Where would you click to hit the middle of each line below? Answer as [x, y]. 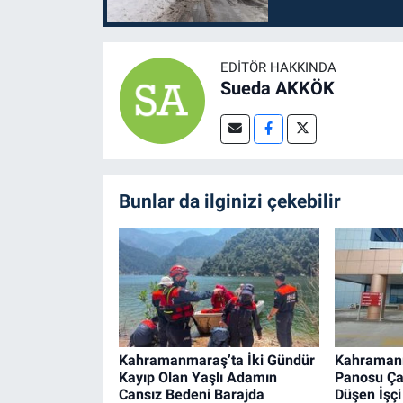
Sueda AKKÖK [277, 88]
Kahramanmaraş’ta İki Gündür [216, 360]
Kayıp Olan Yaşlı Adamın [197, 377]
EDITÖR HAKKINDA [278, 67]
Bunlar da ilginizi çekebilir [229, 201]
